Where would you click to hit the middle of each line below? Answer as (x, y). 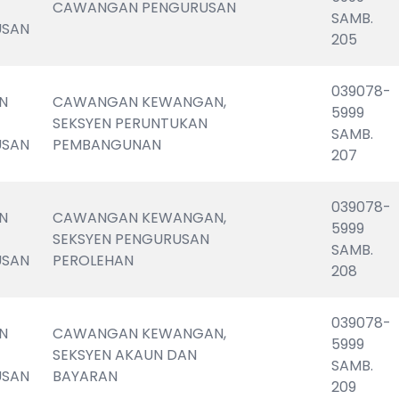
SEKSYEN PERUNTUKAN (130, 123)
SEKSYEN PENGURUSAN (131, 239)
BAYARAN (85, 376)
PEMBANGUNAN (107, 145)
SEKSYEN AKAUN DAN (125, 355)
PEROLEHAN (94, 261)
